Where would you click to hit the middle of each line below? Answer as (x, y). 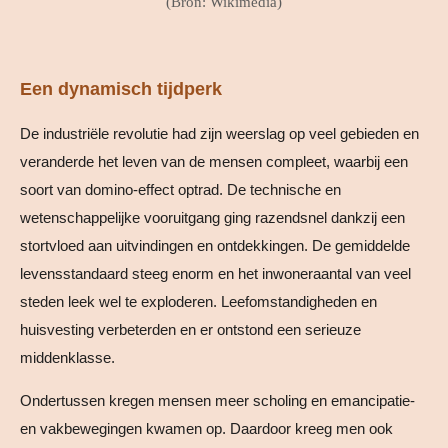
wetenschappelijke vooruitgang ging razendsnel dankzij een (212, 217)
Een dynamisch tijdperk (121, 88)
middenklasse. (67, 357)
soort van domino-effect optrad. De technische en (180, 189)
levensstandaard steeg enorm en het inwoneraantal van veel (215, 273)
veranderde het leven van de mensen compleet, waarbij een (214, 161)
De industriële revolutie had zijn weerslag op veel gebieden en (219, 133)
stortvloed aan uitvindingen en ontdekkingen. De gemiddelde (215, 245)
